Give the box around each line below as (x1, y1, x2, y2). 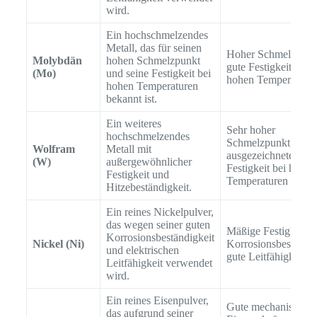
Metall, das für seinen (105, 41, 202, 54)
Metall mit (105, 142, 151, 155)
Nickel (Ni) (32, 237, 84, 250)
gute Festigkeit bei (226, 60, 308, 73)
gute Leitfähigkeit (226, 250, 305, 263)
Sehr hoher (226, 123, 275, 136)
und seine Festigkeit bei (105, 67, 211, 79)
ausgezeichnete (226, 149, 294, 161)
